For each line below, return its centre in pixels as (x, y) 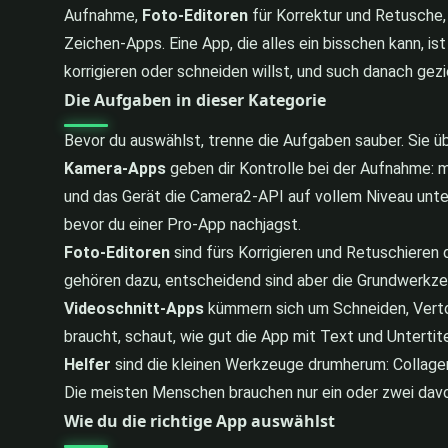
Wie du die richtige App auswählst (199, 420)
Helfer (87, 364)
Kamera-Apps (115, 168)
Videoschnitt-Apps (134, 308)
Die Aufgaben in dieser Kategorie (195, 99)
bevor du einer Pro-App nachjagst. (182, 224)
